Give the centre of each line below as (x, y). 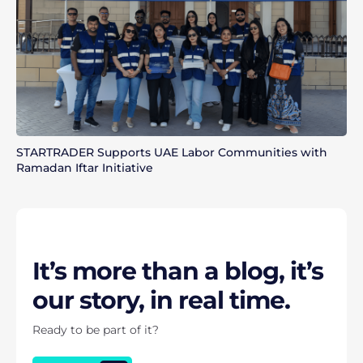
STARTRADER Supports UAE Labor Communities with (172, 152)
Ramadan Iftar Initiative (85, 167)
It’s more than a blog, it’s (178, 271)
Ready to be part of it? (96, 329)
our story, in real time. (161, 300)
